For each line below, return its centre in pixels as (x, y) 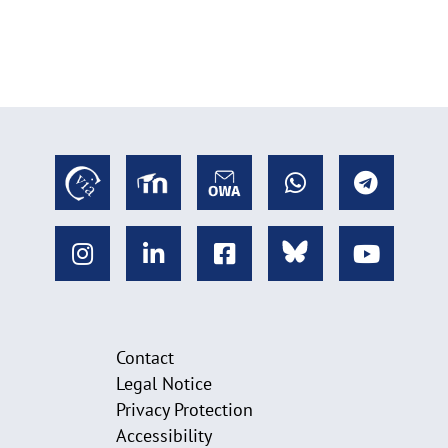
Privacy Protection (184, 409)
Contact (144, 357)
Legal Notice (163, 383)
